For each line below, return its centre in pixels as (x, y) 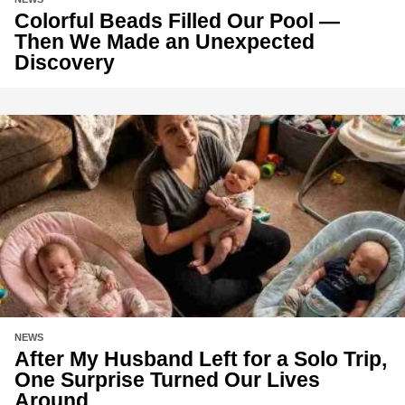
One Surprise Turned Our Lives (167, 380)
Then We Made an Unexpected (165, 42)
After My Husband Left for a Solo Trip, (201, 359)
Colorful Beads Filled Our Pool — (177, 21)
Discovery (65, 63)
